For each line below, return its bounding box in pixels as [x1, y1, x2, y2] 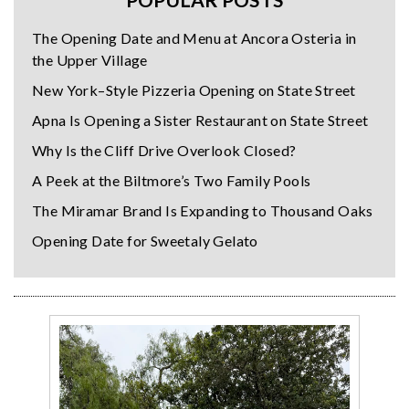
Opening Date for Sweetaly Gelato [32, 232, 258, 250]
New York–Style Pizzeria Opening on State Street [32, 81, 356, 100]
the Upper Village [32, 51, 148, 69]
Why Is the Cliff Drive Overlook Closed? [32, 142, 297, 160]
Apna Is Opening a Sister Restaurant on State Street [32, 111, 369, 130]
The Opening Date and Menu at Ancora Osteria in [32, 29, 357, 47]
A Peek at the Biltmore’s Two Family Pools [32, 172, 311, 190]
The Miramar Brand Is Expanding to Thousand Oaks [32, 202, 373, 220]
